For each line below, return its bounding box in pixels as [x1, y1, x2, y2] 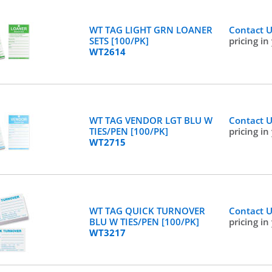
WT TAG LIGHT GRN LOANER [89, 24, 212, 36]
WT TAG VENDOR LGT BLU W [89, 114, 212, 126]
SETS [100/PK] [89, 35, 149, 47]
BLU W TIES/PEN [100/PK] [89, 216, 199, 228]
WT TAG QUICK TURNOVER [89, 205, 205, 217]
